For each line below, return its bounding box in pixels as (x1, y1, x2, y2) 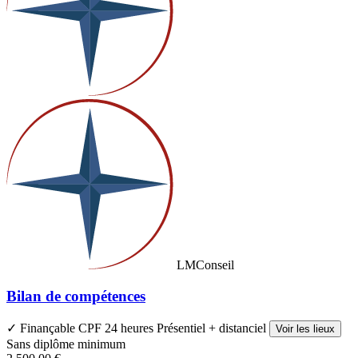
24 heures (105, 320, 157, 335)
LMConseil (177, 258, 234, 272)
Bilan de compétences (6, 287, 145, 304)
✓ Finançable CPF (6, 320, 105, 335)
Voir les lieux (276, 322, 335, 335)
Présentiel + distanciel (157, 320, 269, 335)
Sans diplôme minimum (6, 336, 125, 351)
